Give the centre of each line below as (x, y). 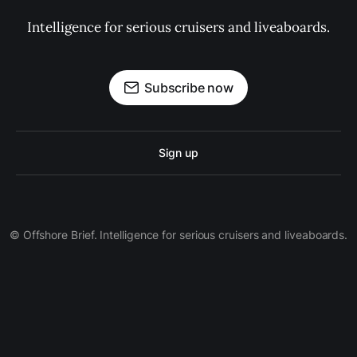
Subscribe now (189, 88)
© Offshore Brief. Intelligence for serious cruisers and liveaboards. (178, 235)
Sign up (178, 153)
